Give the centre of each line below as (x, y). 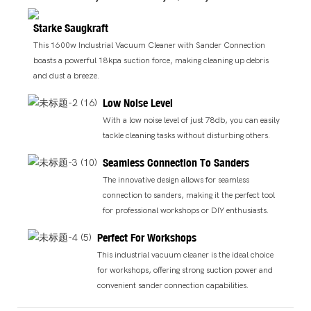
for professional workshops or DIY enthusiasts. (186, 211)
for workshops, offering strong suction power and (185, 270)
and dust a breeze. (67, 76)
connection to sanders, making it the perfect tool (189, 195)
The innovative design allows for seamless (176, 180)
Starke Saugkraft (71, 27)
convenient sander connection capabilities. (173, 285)
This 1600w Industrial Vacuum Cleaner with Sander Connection (150, 45)
